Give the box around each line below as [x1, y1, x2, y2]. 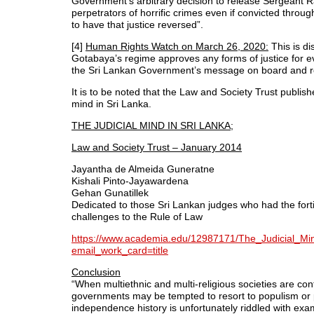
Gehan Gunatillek [71, 186, 149, 198]
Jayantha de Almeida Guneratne [71, 163, 214, 175]
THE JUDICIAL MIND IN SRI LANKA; [71, 119, 233, 131]
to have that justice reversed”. [71, 18, 203, 30]
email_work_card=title [71, 244, 168, 256]
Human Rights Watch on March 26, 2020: [86, 40, 268, 52]
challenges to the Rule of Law [71, 210, 203, 222]
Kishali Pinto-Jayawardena [71, 175, 189, 186]
